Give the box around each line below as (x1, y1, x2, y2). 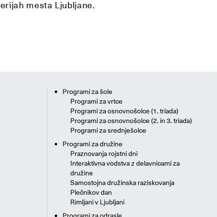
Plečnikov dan (70, 188, 112, 197)
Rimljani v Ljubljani (70, 198, 124, 207)
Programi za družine (62, 139, 123, 149)
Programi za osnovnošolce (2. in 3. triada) (70, 116, 192, 125)
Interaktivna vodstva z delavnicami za (70, 159, 180, 168)
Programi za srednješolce (70, 126, 146, 135)
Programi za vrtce (70, 97, 123, 106)
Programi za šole (62, 87, 112, 96)
